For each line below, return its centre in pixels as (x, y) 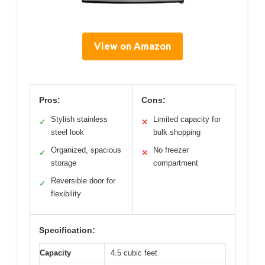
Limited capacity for (187, 119)
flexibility (66, 193)
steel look (67, 132)
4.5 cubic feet (134, 253)
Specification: (67, 230)
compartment (176, 163)
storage (64, 163)
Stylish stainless (79, 119)
